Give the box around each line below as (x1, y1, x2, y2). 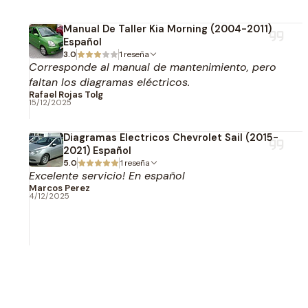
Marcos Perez (29, 182, 90, 194)
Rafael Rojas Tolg (29, 89, 103, 100)
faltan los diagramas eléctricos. (29, 75, 190, 89)
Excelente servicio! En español (29, 168, 185, 183)
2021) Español (63, 144, 131, 157)
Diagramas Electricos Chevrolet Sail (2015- (63, 131, 278, 144)
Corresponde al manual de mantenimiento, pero (29, 60, 276, 74)
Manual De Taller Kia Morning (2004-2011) (63, 23, 272, 35)
